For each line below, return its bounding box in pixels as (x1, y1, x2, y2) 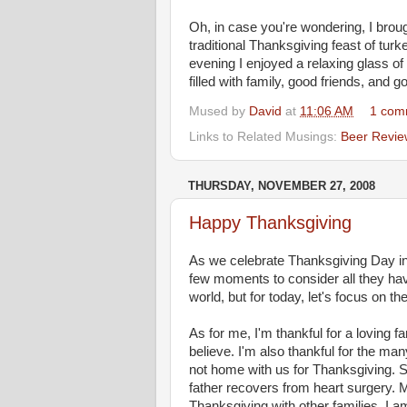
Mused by (189, 104, 249, 118)
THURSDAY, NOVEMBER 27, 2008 (188, 178, 375, 193)
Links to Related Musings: (189, 129, 341, 144)
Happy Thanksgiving (189, 213, 352, 233)
